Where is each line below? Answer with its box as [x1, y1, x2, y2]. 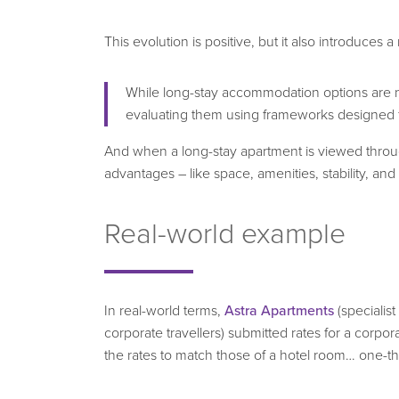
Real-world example [104, 216, 346, 251]
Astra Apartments [224, 301, 334, 320]
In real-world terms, [104, 301, 224, 320]
